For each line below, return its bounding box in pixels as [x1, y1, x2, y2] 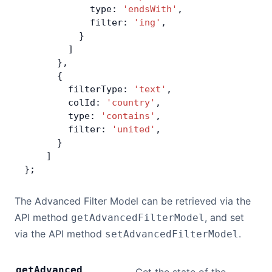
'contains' [101, 110, 155, 121]
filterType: [24, 84, 134, 95]
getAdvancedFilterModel [71, 212, 205, 223]
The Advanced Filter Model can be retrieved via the [15, 195, 251, 207]
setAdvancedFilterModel [105, 228, 239, 240]
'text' [134, 84, 166, 95]
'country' [106, 97, 155, 108]
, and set [205, 211, 244, 223]
